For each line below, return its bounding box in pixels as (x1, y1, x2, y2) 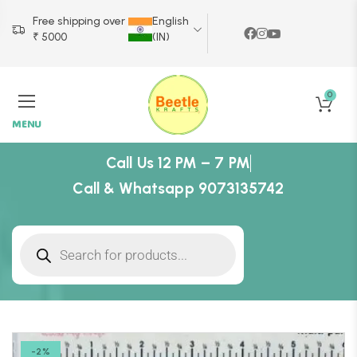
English (152, 14, 189, 28)
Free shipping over (33, 14, 126, 28)
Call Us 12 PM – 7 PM (106, 154, 250, 172)
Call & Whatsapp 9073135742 (73, 179, 284, 198)
